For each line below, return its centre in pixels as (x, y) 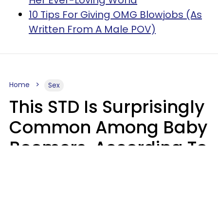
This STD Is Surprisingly (107, 107)
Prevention (29, 191)
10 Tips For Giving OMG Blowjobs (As (115, 14)
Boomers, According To (108, 147)
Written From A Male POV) (92, 29)
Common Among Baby (108, 127)
